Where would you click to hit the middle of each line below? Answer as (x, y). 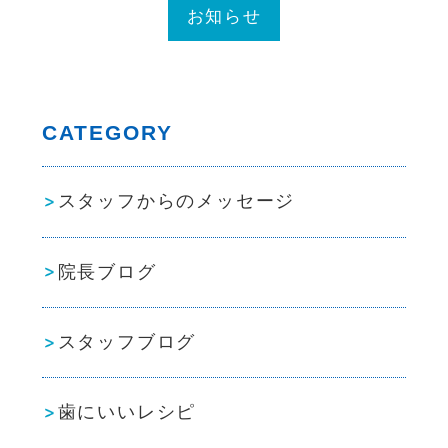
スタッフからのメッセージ (176, 201)
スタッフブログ (127, 342)
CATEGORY (107, 133)
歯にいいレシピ (127, 412)
